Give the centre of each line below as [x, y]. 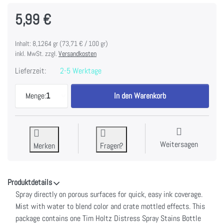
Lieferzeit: [30, 71]
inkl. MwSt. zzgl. [37, 54]
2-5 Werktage [79, 71]
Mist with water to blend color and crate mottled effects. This [110, 206]
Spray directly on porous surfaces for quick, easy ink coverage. [109, 194]
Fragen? [112, 146]
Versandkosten [77, 54]
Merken [44, 146]
